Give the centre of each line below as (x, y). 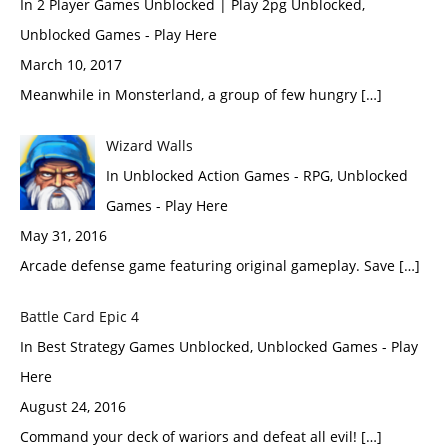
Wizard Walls (149, 145)
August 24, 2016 (73, 406)
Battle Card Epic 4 (79, 316)
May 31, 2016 (63, 235)
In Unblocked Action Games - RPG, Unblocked (256, 175)
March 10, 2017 (71, 64)
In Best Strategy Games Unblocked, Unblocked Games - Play (219, 346)
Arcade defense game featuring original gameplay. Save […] (220, 265)
